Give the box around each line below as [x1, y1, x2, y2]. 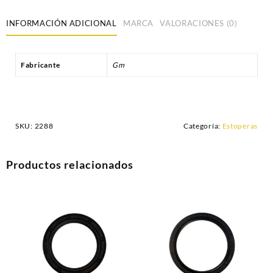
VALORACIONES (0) [160, 18, 238, 28]
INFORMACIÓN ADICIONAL [6, 18, 117, 28]
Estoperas [222, 121, 258, 130]
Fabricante [21, 60, 60, 70]
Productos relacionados [6, 157, 133, 171]
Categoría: [183, 121, 222, 130]
